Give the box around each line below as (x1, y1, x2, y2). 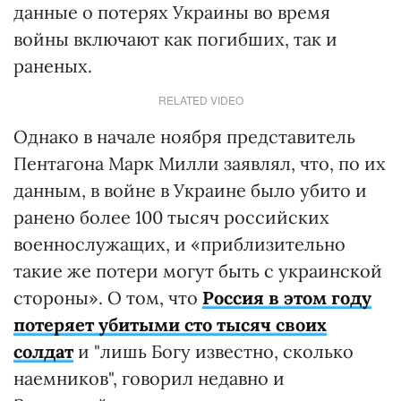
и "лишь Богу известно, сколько (73, 340, 354, 363)
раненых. (13, 55, 92, 78)
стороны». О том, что (13, 286, 202, 310)
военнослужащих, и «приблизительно (13, 233, 346, 256)
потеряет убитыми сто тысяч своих (13, 313, 327, 337)
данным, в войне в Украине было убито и (13, 179, 367, 202)
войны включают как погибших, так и (13, 28, 337, 51)
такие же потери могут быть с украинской (13, 260, 382, 283)
